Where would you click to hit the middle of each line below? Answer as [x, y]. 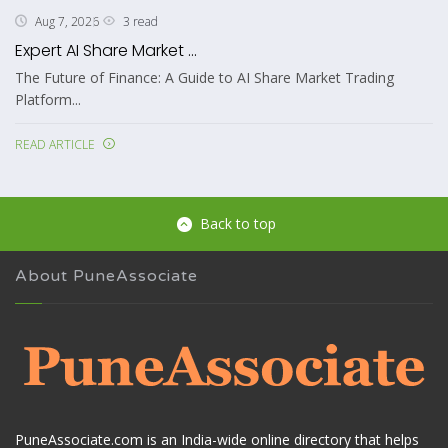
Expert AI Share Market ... [106, 50]
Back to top [237, 223]
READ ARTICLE [55, 144]
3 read [140, 21]
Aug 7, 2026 [67, 22]
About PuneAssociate [106, 275]
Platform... [48, 99]
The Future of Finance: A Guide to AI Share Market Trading [204, 77]
